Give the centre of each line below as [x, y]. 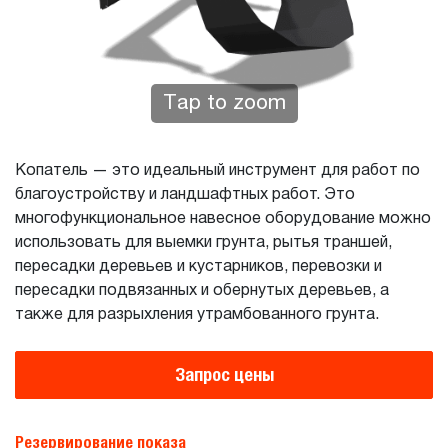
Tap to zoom [224, 103]
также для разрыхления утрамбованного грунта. [197, 315]
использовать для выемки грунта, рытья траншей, [203, 243]
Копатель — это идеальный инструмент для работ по [217, 171]
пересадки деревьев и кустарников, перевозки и [198, 267]
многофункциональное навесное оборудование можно [223, 219]
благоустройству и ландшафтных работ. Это [185, 195]
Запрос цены [224, 374]
